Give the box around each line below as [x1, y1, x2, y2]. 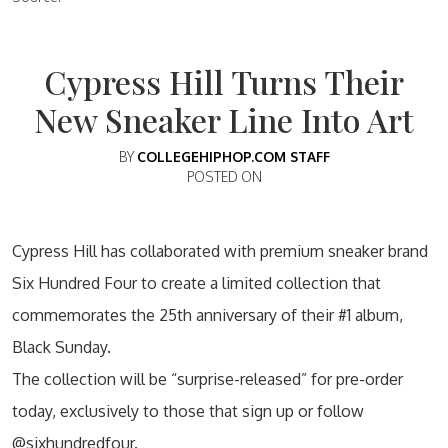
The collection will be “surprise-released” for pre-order [12, 369, 403, 390]
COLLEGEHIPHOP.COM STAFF [136, 148, 330, 166]
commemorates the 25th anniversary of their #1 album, [12, 305, 403, 326]
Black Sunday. [12, 337, 111, 358]
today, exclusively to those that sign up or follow [12, 401, 364, 422]
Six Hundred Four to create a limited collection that [12, 273, 381, 294]
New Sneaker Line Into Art [34, 98, 414, 142]
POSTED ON [186, 168, 262, 186]
